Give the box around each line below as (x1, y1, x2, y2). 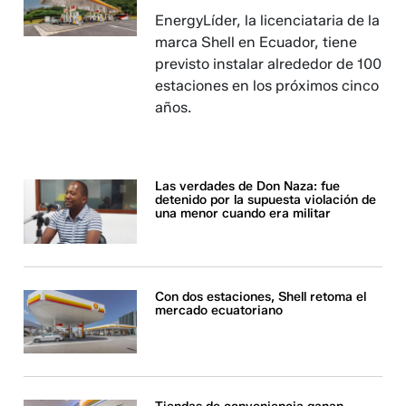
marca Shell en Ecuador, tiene (155, 34, 358, 52)
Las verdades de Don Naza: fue (155, 179, 341, 195)
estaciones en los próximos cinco (155, 77, 380, 95)
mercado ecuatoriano (155, 302, 284, 318)
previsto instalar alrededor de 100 (155, 55, 382, 73)
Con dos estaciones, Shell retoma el (155, 288, 367, 304)
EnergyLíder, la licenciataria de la (155, 12, 381, 30)
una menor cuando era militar (155, 206, 332, 222)
